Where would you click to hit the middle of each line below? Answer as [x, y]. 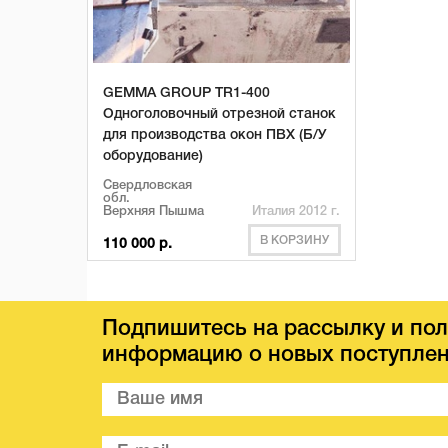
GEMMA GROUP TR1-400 [186, 93]
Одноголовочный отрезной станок [219, 114]
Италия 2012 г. [296, 211]
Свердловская [147, 185]
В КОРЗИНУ [295, 240]
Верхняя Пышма [153, 211]
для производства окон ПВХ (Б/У [215, 135]
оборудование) [153, 156]
